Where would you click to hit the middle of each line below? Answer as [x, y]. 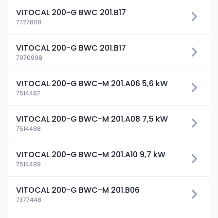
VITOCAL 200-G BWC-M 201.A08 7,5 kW [92, 119]
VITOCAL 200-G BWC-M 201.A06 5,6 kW [92, 83]
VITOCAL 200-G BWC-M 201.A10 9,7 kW [91, 154]
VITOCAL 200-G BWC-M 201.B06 [78, 190]
